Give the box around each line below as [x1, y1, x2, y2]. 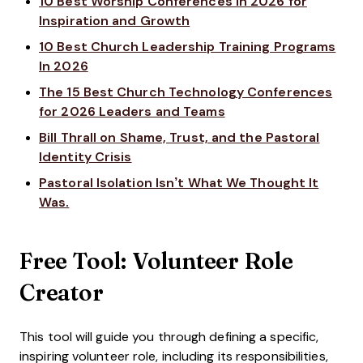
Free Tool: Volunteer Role [19, 244, 293, 278]
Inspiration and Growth [39, 14, 190, 28]
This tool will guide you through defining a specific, [19, 330, 319, 344]
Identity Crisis [39, 150, 132, 164]
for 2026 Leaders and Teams [39, 105, 225, 119]
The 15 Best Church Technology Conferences [39, 85, 333, 100]
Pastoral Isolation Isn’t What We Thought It [39, 176, 319, 190]
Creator [19, 275, 104, 310]
